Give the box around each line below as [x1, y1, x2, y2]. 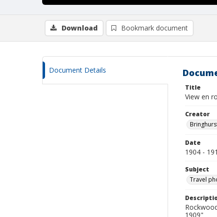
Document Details [49, 65, 106, 75]
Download [62, 23, 98, 32]
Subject [185, 165, 209, 173]
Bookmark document [121, 23, 188, 32]
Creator [185, 110, 210, 118]
